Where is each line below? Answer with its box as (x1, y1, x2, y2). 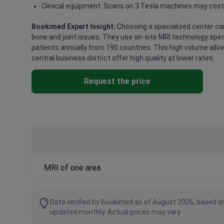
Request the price (84, 76, 150, 86)
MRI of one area (44, 162, 100, 172)
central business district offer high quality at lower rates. (31, 53, 214, 62)
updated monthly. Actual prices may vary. (50, 207, 181, 216)
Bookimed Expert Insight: (31, 22, 115, 30)
